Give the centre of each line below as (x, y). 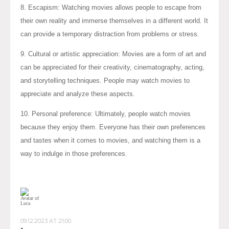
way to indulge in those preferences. (74, 153)
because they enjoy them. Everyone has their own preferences (113, 127)
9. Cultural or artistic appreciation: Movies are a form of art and (113, 54)
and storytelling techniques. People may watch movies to (105, 80)
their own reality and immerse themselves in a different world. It (114, 20)
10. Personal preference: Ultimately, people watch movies (106, 113)
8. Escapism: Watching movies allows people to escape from (111, 7)
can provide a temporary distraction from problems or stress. (110, 34)
